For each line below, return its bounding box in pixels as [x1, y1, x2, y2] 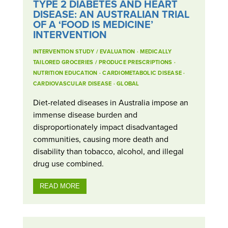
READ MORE [39, 182, 80, 190]
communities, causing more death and [33, 133, 168, 145]
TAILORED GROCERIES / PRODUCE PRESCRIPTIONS [33, 58, 173, 66]
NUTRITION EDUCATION [33, 68, 98, 77]
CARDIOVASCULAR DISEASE [33, 79, 112, 88]
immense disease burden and [33, 108, 137, 120]
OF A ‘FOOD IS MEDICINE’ [33, 16, 153, 32]
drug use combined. [33, 157, 104, 169]
